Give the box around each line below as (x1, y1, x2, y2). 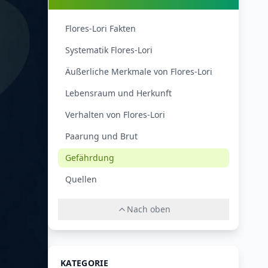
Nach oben (126, 203, 170, 215)
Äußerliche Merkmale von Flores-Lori (65, 66, 212, 77)
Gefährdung (65, 152, 114, 163)
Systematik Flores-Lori (65, 44, 153, 56)
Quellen (65, 173, 97, 185)
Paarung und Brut (65, 130, 138, 142)
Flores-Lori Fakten (65, 23, 136, 34)
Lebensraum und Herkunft (65, 87, 172, 99)
